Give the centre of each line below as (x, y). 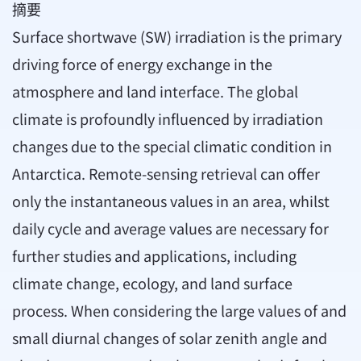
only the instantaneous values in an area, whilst (171, 201)
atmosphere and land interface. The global (155, 91)
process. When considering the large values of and (179, 311)
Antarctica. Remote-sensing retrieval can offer (166, 174)
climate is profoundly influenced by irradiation (168, 119)
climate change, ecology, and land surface (152, 283)
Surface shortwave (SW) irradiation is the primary (177, 37)
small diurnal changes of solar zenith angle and (170, 338)
